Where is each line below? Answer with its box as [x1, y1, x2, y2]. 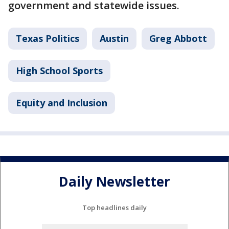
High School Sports [16, 64, 103, 77]
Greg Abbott [149, 32, 207, 45]
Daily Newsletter [59, 172, 170, 191]
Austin [100, 32, 129, 45]
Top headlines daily [82, 203, 147, 213]
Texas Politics [16, 32, 79, 45]
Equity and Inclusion [16, 97, 107, 109]
